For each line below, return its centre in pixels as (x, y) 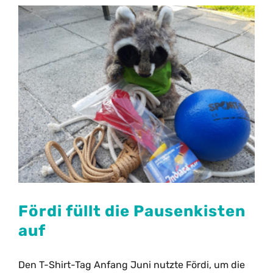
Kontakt (40, 66)
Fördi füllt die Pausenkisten (132, 211)
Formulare (48, 25)
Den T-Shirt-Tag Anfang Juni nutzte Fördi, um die (132, 264)
